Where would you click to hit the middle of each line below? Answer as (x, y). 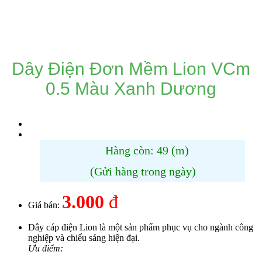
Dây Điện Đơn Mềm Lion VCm (131, 68)
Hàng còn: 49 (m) (146, 150)
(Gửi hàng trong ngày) (143, 171)
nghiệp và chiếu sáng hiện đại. (85, 237)
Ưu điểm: (46, 248)
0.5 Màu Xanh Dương (131, 88)
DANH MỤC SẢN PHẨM (143, 25)
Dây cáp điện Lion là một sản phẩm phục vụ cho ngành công (141, 227)
